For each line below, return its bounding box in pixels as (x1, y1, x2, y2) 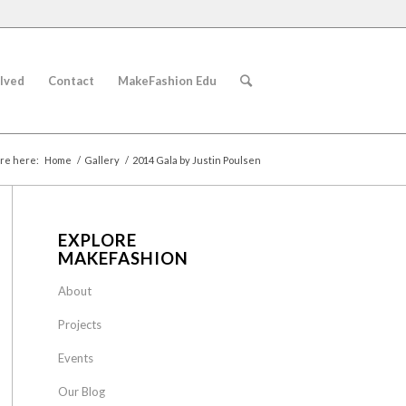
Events (57, 351, 93, 365)
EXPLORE (57, 230, 137, 250)
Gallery (84, 154, 120, 166)
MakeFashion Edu (118, 73, 217, 88)
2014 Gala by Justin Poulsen (132, 154, 261, 166)
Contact (48, 73, 94, 88)
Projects (57, 317, 101, 332)
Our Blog (57, 384, 105, 399)
